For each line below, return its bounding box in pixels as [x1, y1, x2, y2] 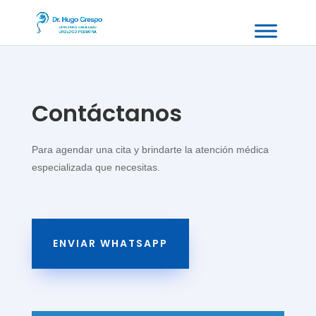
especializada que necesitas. [31, 162, 160, 173]
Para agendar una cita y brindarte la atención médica [31, 144, 269, 155]
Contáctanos [31, 97, 182, 129]
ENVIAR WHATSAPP [52, 236, 168, 250]
